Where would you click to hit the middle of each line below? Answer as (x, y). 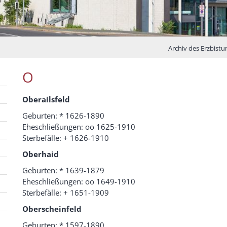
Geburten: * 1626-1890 (63, 116)
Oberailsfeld (46, 100)
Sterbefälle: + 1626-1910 (66, 138)
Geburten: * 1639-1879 (63, 171)
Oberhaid (41, 154)
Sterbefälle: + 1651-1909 (66, 193)
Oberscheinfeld (52, 209)
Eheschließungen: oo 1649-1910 (79, 182)
